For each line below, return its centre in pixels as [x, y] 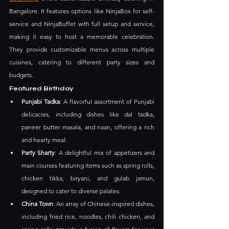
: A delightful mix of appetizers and [105, 152]
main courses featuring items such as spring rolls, [88, 165]
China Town [37, 203]
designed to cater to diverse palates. [71, 191]
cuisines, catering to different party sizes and [82, 62]
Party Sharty [38, 152]
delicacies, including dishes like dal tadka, [88, 114]
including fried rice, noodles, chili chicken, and [88, 216]
